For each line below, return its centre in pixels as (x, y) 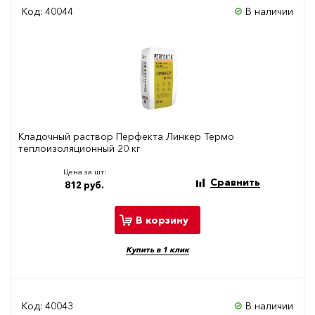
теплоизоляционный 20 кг (79, 149)
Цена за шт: (84, 172)
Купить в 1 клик (157, 250)
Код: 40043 (47, 306)
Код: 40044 (47, 12)
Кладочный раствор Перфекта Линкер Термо (126, 137)
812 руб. (84, 185)
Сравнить (235, 182)
